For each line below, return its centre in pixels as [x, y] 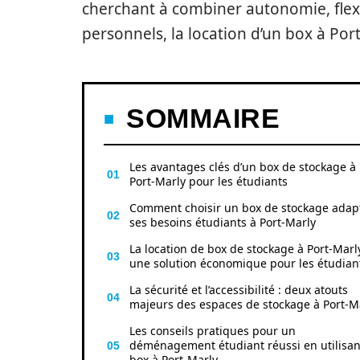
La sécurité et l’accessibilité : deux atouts [239, 290]
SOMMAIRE [203, 118]
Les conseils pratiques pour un [213, 331]
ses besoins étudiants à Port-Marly [223, 222]
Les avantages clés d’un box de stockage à [243, 167]
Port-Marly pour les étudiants [209, 181]
